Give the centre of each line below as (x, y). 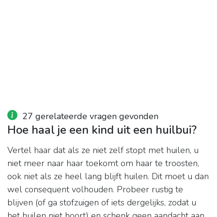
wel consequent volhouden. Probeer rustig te (95, 190)
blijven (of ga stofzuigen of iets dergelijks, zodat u (102, 203)
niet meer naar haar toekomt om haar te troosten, (103, 163)
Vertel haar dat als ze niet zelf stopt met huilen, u (103, 150)
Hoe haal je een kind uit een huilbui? (102, 130)
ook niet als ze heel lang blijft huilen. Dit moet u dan (108, 177)
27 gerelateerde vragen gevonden (90, 116)
